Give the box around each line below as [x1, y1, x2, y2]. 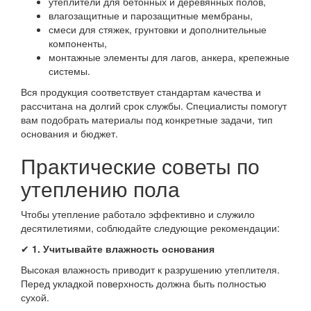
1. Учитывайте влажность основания [29, 242, 215, 255]
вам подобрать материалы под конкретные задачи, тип [21, 112, 273, 126]
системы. [49, 64, 90, 78]
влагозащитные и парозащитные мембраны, [49, 8, 253, 22]
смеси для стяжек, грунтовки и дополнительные [49, 22, 267, 36]
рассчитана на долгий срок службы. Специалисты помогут [21, 99, 287, 112]
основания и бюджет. [21, 126, 118, 140]
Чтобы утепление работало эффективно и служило [21, 207, 255, 221]
